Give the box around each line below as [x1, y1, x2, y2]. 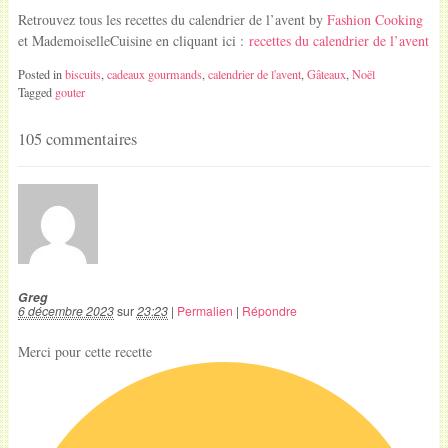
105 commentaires [17, 128, 137, 150]
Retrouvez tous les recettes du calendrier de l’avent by [17, 10, 327, 29]
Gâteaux [306, 66, 346, 82]
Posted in [17, 66, 65, 82]
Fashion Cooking [326, 10, 423, 29]
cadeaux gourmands [106, 66, 202, 82]
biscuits [64, 66, 101, 82]
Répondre [241, 301, 297, 319]
